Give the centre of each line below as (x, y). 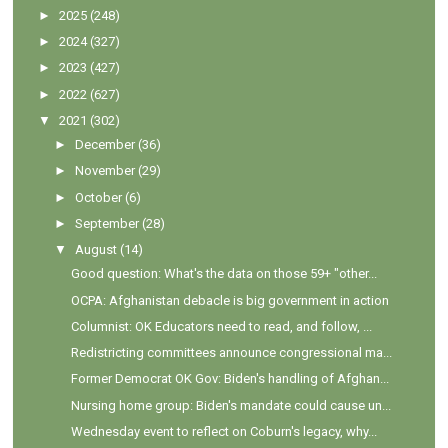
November (105, 171)
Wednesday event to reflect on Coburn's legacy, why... (223, 431)
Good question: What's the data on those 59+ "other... (223, 274)
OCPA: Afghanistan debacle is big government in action (229, 300)
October (99, 197)
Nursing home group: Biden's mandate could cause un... (230, 405)
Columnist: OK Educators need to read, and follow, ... (221, 326)
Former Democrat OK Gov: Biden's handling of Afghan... (229, 379)
